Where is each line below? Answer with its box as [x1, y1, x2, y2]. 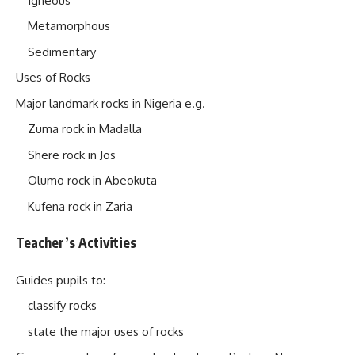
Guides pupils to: [16, 272, 105, 288]
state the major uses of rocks [28, 323, 184, 339]
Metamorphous [28, 18, 110, 33]
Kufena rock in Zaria [28, 198, 132, 214]
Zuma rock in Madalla [28, 121, 142, 136]
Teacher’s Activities [16, 234, 162, 251]
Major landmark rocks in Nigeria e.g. [16, 95, 205, 111]
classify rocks [28, 298, 97, 313]
